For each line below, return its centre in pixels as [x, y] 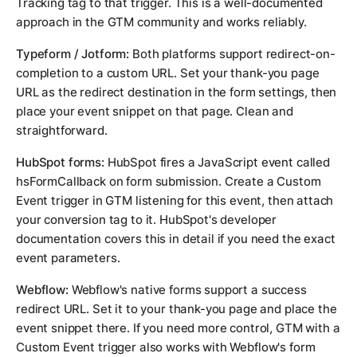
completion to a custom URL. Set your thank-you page [168, 73]
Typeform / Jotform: [73, 54]
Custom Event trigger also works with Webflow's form [166, 347]
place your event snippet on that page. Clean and [155, 112]
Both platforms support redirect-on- [232, 54]
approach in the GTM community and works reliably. [161, 22]
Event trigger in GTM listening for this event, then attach [175, 201]
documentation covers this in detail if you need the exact [176, 239]
